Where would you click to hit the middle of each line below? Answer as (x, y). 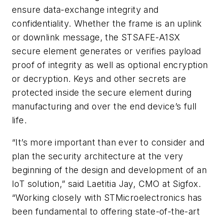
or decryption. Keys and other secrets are (99, 78)
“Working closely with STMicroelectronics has (107, 198)
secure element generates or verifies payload (107, 51)
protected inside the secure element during (102, 92)
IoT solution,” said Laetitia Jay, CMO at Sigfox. (107, 184)
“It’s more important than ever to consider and (108, 143)
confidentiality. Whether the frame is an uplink (107, 23)
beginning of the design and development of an (109, 170)
